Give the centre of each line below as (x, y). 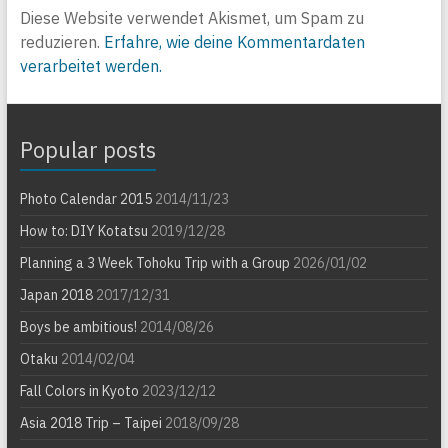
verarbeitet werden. (90, 65)
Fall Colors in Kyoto (79, 390)
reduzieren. (61, 41)
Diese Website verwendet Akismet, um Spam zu (191, 17)
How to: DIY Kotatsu (83, 230)
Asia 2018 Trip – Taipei (90, 422)
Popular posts (87, 149)
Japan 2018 (56, 294)
